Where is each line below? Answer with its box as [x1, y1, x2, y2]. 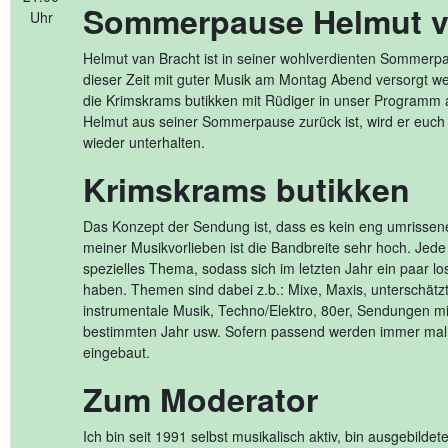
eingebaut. [83, 342, 150, 362]
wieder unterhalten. [83, 132, 205, 152]
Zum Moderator [83, 376, 318, 422]
